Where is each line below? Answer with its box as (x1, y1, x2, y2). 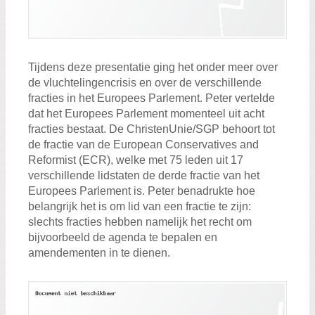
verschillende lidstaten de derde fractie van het (28, 169, 259, 181)
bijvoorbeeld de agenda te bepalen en (28, 231, 217, 243)
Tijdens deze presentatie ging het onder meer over (28, 60, 278, 73)
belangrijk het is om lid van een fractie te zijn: (28, 200, 251, 212)
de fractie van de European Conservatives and (28, 138, 259, 150)
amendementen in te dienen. (28, 246, 170, 259)
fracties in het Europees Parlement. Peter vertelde (28, 91, 275, 104)
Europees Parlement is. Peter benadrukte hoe (28, 184, 255, 197)
